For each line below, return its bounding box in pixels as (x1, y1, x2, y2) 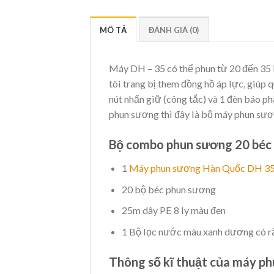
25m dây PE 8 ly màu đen (122, 204, 226, 217)
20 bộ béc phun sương (122, 183, 216, 195)
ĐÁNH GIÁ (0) (148, 24, 199, 35)
